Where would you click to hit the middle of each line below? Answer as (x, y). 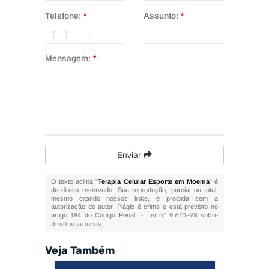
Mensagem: (69, 58)
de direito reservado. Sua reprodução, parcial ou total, (134, 190)
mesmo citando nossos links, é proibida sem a (134, 198)
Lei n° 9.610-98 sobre (183, 215)
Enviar (130, 155)
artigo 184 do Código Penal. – (99, 215)
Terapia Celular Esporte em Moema (154, 181)
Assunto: (162, 16)
